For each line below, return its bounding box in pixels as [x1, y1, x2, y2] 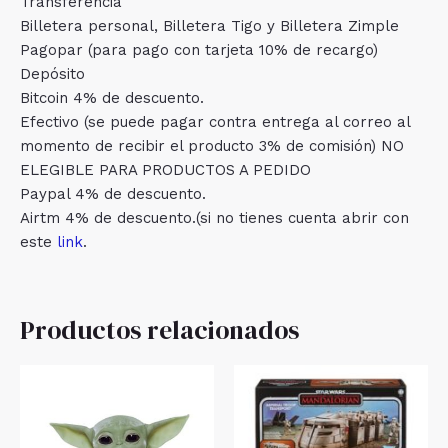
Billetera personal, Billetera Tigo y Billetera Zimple [20, 17, 399, 36]
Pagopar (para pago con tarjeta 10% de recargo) [20, 41, 378, 60]
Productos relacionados [20, 313, 299, 349]
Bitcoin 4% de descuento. [20, 89, 204, 108]
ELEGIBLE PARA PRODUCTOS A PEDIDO [20, 161, 311, 180]
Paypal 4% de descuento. [20, 185, 206, 204]
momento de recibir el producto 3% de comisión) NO [20, 137, 404, 156]
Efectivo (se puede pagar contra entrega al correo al [20, 113, 410, 132]
